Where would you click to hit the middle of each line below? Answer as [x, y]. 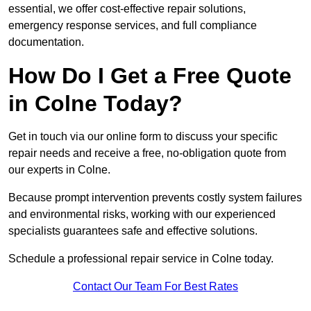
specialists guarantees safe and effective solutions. [133, 231]
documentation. [46, 42]
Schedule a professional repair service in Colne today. [141, 259]
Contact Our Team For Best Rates [155, 287]
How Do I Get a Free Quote [150, 76]
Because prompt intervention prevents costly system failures [155, 198]
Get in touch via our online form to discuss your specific [143, 137]
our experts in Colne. [59, 170]
